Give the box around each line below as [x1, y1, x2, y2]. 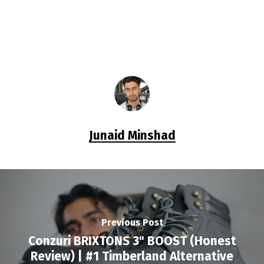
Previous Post [101, 216, 163, 228]
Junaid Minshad [88, 128, 176, 144]
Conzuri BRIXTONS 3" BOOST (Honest [28, 233, 236, 249]
